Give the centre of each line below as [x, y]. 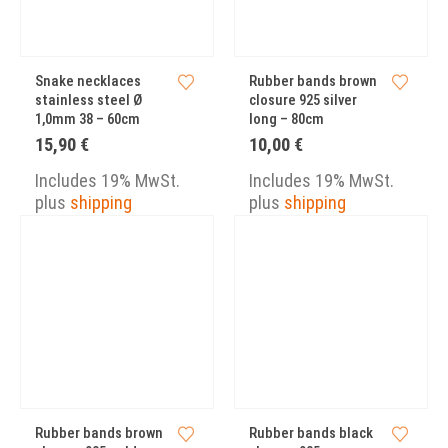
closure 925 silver [303, 100]
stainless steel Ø [88, 100]
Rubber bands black [311, 433]
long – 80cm [286, 119]
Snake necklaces [88, 81]
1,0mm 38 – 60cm [87, 119]
